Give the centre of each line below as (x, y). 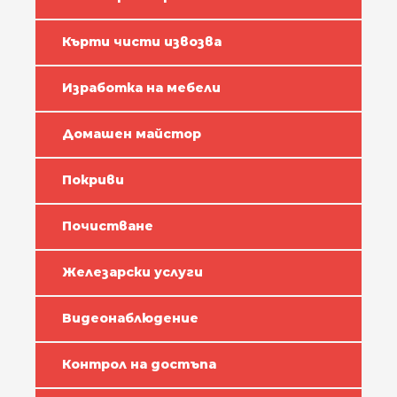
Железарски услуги (132, 272)
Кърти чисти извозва (142, 42)
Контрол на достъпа (139, 364)
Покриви (93, 180)
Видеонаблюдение (130, 318)
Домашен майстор (132, 134)
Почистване (108, 226)
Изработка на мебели (141, 88)
